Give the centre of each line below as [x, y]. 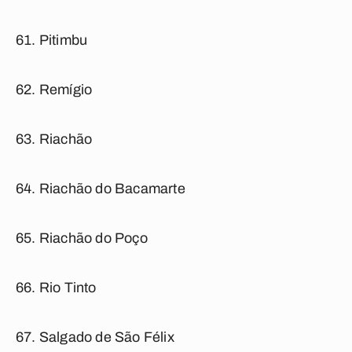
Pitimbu [63, 40]
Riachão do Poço [93, 238]
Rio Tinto [68, 288]
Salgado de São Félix [106, 337]
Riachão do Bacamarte [112, 189]
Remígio [66, 90]
